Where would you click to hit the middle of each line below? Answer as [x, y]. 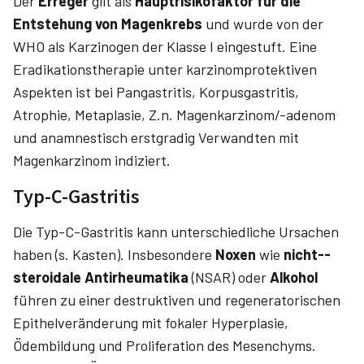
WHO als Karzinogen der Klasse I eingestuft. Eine [165, 46]
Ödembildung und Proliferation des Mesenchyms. [165, 345]
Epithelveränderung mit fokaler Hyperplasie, [151, 323]
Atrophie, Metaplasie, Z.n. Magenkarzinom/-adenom [174, 115]
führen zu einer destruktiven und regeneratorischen [177, 300]
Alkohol [294, 277]
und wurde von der [263, 24]
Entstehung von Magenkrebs [108, 24]
